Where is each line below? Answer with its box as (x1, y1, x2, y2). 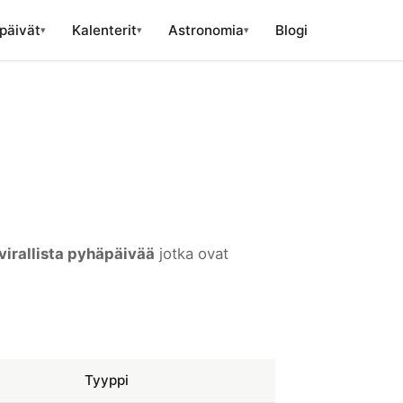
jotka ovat (155, 244, 228, 263)
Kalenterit (72, 21, 138, 39)
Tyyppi (85, 371, 129, 389)
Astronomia (167, 21, 244, 39)
